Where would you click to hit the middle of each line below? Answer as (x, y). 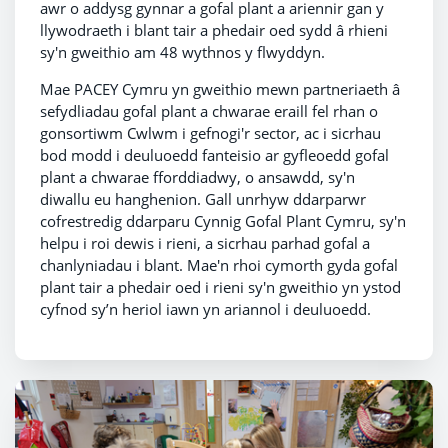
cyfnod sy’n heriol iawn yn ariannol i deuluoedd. (205, 308)
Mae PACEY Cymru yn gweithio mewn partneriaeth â (220, 88)
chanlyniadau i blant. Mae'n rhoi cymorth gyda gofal (219, 264)
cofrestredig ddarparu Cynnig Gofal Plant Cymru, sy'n (223, 220)
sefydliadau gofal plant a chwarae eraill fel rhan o (209, 110)
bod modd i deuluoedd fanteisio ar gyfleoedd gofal (214, 154)
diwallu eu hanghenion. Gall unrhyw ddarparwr (203, 198)
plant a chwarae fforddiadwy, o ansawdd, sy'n (197, 176)
